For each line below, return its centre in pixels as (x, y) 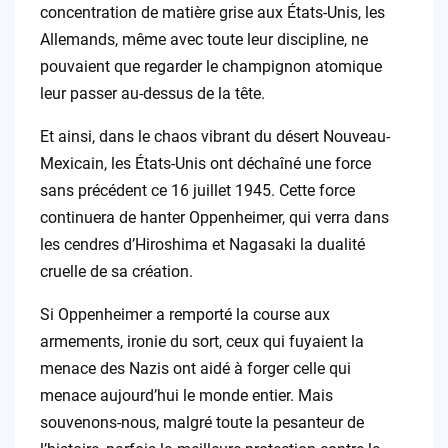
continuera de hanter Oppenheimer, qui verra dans (214, 218)
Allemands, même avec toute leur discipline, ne (203, 40)
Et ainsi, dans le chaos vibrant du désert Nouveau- (214, 137)
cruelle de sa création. (116, 272)
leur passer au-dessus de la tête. (152, 94)
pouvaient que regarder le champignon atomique (210, 67)
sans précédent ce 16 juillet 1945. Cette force (197, 191)
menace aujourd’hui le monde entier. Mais (186, 396)
